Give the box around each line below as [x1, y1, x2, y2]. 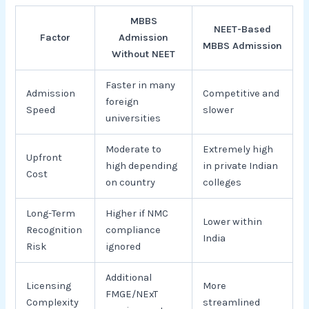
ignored [106, 240, 141, 252]
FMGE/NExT [106, 288, 159, 300]
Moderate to [106, 143, 162, 155]
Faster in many [106, 79, 176, 91]
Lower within [203, 215, 263, 228]
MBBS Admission [203, 39, 283, 52]
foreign [106, 95, 139, 108]
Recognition [26, 223, 83, 236]
